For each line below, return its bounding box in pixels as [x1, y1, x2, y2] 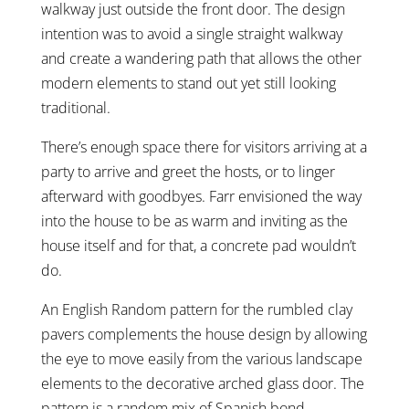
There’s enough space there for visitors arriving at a [40, 136, 367, 157]
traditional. [40, 97, 110, 118]
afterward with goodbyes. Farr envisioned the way [40, 185, 362, 206]
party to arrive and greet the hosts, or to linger [40, 161, 335, 182]
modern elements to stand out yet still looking [40, 72, 336, 93]
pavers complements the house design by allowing [40, 323, 367, 344]
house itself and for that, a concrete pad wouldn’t [40, 235, 356, 256]
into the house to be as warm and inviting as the [40, 210, 348, 231]
